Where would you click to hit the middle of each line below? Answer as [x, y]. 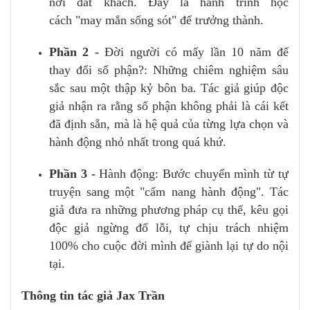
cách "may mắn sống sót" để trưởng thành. [156, 20]
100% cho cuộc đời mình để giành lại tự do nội [169, 245]
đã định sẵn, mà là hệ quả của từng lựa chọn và [169, 124]
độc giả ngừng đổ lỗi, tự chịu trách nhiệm [169, 227]
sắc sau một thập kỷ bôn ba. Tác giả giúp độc [169, 88]
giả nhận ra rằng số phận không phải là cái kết [169, 106]
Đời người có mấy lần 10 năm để [194, 52]
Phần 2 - [74, 52]
